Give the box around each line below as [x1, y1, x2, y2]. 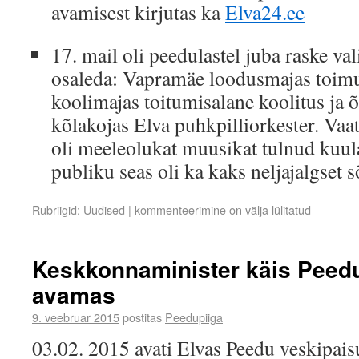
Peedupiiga [165, 309, 223, 325]
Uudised [83, 201, 125, 218]
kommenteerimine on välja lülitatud [135, 201, 311, 218]
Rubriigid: [32, 201, 80, 218]
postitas [123, 309, 162, 325]
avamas [32, 278, 115, 311]
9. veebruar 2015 [32, 309, 119, 325]
